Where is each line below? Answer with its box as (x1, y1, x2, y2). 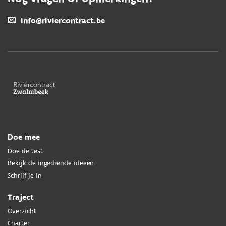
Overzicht (8, 207, 36, 216)
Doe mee (8, 132, 40, 143)
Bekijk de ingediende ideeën (8, 159, 94, 168)
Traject (8, 192, 34, 203)
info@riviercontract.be (21, 16, 105, 26)
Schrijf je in (8, 171, 42, 181)
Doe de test (8, 147, 43, 156)
